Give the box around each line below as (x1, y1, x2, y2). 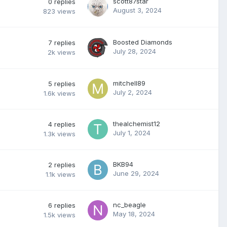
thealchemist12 (113, 120, 160, 128)
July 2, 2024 (113, 88, 152, 96)
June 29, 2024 (113, 169, 159, 177)
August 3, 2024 (113, 6, 162, 14)
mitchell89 (113, 79, 145, 87)
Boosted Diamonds (113, 38, 172, 46)
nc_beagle (113, 201, 146, 209)
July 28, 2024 (113, 47, 156, 55)
